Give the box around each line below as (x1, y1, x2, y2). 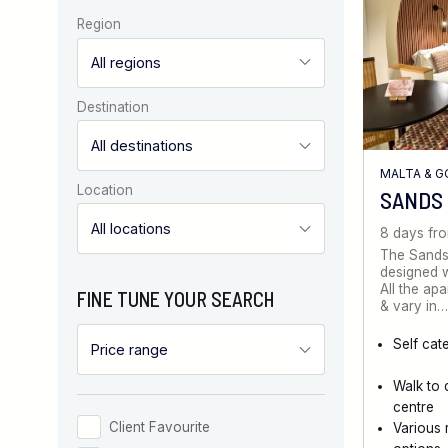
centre (392, 399, 434, 416)
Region (77, 16, 122, 33)
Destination (77, 98, 150, 115)
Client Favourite (109, 418, 211, 435)
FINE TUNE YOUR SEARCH (77, 286, 275, 311)
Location (77, 181, 134, 198)
